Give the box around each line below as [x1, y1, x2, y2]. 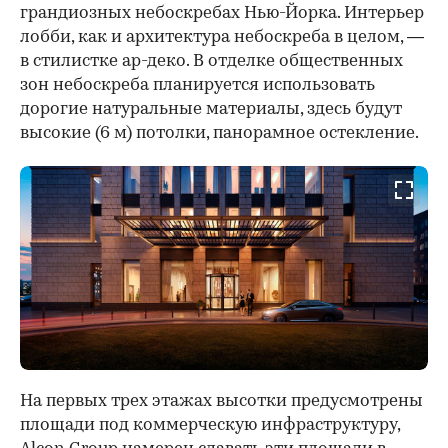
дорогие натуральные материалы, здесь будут [20, 101, 402, 119]
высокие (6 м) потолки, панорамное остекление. [20, 125, 419, 143]
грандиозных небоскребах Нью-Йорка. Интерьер [20, 5, 424, 23]
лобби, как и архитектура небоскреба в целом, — [20, 29, 424, 47]
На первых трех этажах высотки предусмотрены [20, 393, 423, 411]
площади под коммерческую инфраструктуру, [20, 417, 400, 435]
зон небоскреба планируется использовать [20, 77, 375, 95]
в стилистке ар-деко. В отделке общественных [20, 53, 403, 71]
